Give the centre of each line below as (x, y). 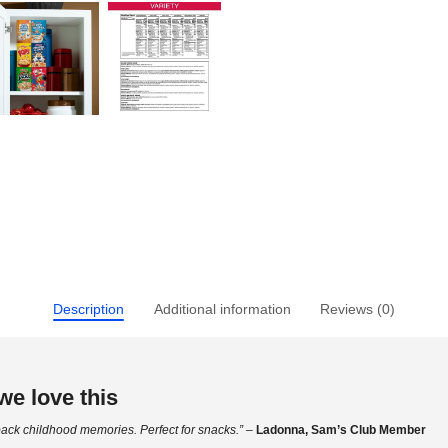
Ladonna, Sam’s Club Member (341, 430)
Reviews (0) (358, 309)
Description (88, 309)
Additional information (222, 309)
